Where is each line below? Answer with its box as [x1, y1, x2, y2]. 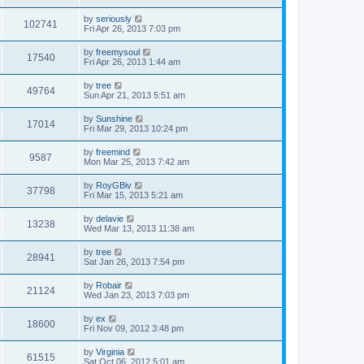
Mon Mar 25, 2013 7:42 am [84, 156, 189, 167]
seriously [96, 13, 132, 24]
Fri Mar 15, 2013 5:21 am [84, 189, 183, 200]
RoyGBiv [96, 180, 132, 190]
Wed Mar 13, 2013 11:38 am [84, 223, 194, 233]
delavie [96, 213, 123, 223]
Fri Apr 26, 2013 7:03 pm [84, 23, 180, 33]
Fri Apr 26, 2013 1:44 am [84, 56, 180, 67]
